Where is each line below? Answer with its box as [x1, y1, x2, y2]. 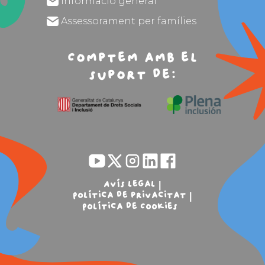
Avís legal [104, 179, 156, 190]
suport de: [88, 67, 177, 83]
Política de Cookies [82, 201, 177, 212]
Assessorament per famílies [61, 15, 197, 27]
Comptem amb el [67, 50, 198, 66]
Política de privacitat [73, 190, 186, 201]
